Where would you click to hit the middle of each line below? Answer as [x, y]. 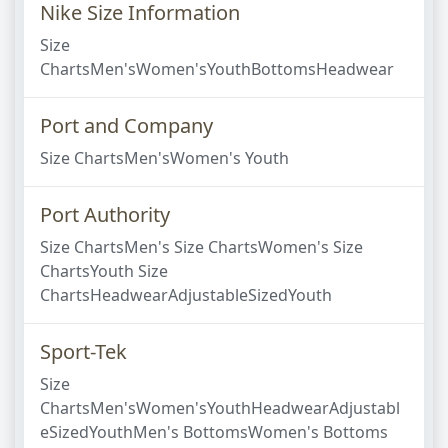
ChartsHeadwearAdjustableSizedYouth [186, 295]
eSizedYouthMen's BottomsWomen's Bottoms [214, 432]
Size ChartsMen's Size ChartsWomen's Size [201, 247]
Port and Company [126, 125]
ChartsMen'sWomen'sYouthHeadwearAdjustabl [220, 408]
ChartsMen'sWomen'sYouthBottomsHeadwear [217, 69]
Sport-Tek [83, 351]
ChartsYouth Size [104, 271]
